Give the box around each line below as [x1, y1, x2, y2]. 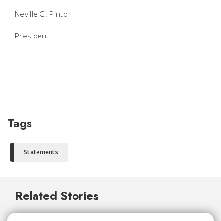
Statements [24, 148, 58, 157]
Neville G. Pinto [15, 9, 73, 19]
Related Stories [15, 187, 99, 205]
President [15, 31, 49, 41]
